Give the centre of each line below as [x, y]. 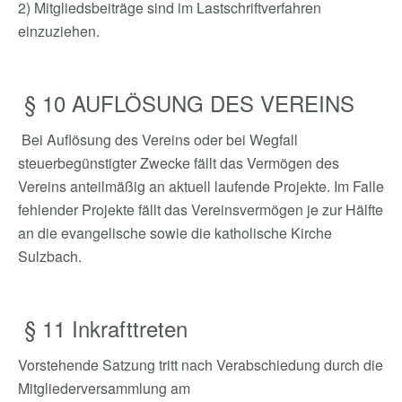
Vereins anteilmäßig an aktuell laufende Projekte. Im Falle [201, 186]
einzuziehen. [59, 31]
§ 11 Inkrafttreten [103, 328]
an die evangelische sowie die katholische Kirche [175, 233]
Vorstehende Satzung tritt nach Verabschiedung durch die [201, 365]
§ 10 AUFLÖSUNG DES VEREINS [186, 103]
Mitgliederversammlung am [106, 388]
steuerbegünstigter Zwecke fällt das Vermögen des [179, 163]
